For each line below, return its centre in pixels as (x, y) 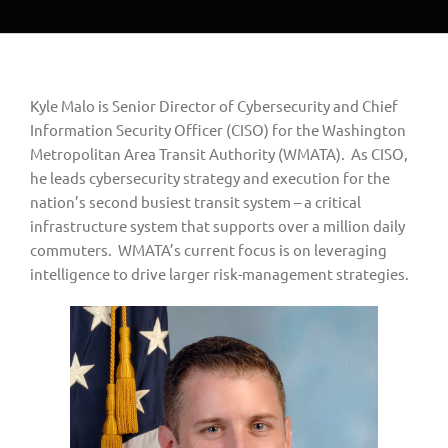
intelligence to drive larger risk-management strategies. (219, 273)
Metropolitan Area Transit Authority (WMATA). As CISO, (219, 153)
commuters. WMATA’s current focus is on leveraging (208, 249)
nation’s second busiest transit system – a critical (195, 201)
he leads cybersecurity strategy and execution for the (210, 177)
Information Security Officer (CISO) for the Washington (218, 129)
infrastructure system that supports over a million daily (217, 225)
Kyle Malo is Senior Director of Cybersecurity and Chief (214, 105)
